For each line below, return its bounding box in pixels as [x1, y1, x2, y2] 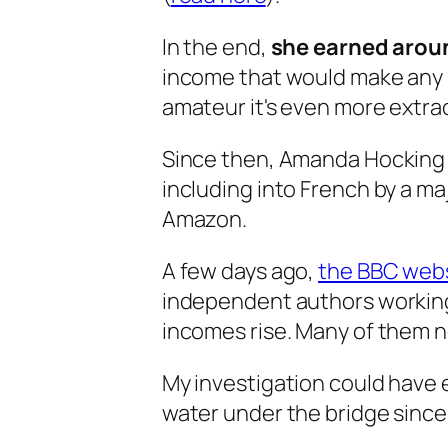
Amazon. [161, 203, 248, 234]
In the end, [161, 31, 271, 62]
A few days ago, [161, 255, 319, 286]
